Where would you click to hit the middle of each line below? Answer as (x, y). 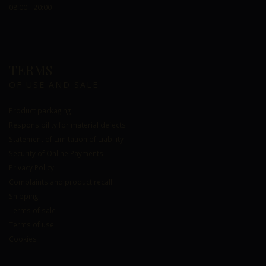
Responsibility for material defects (67, 125)
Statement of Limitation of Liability (66, 139)
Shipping (23, 196)
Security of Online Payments (56, 153)
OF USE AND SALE (54, 85)
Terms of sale (32, 210)
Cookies (23, 239)
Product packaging (40, 110)
